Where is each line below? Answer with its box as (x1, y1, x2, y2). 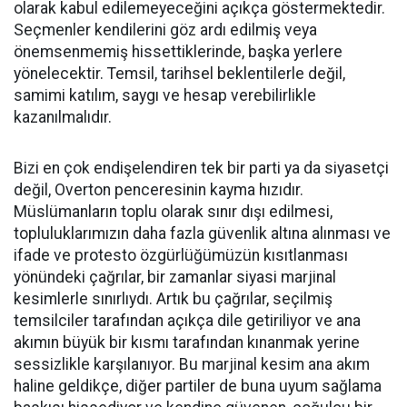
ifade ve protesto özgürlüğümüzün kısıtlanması (14, 246, 348, 265)
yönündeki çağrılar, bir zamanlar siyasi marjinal (14, 268, 336, 287)
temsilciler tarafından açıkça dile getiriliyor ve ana (14, 312, 361, 331)
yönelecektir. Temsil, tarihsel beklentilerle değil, (14, 65, 345, 84)
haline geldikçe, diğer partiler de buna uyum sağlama (14, 377, 382, 396)
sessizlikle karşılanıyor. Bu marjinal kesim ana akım (14, 355, 370, 374)
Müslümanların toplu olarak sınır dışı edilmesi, (14, 203, 333, 222)
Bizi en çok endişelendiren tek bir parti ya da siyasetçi (14, 159, 389, 178)
